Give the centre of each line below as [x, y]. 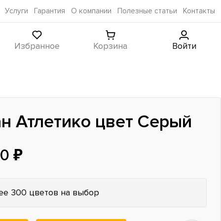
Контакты [199, 11]
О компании [91, 11]
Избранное [37, 46]
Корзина [110, 46]
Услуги [17, 11]
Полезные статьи [147, 11]
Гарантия [50, 11]
